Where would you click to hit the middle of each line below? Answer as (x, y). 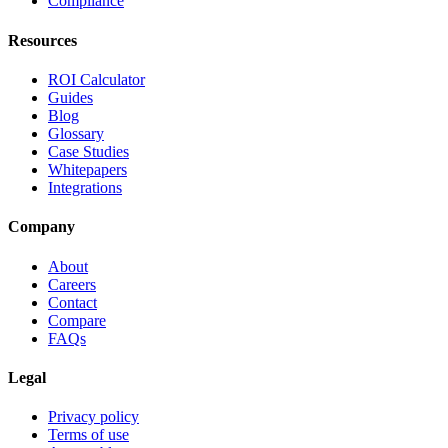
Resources (42, 40)
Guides (70, 97)
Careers (72, 284)
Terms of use (88, 435)
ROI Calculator (96, 79)
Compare (77, 320)
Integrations (85, 187)
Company (41, 227)
